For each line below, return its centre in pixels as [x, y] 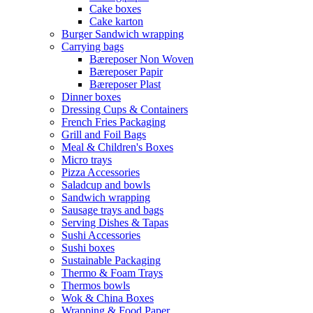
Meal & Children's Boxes [117, 147]
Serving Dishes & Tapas [115, 223]
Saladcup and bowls [106, 185]
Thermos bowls [96, 285]
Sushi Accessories [101, 235]
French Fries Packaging [114, 122]
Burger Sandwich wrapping [123, 34]
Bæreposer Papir [126, 72]
